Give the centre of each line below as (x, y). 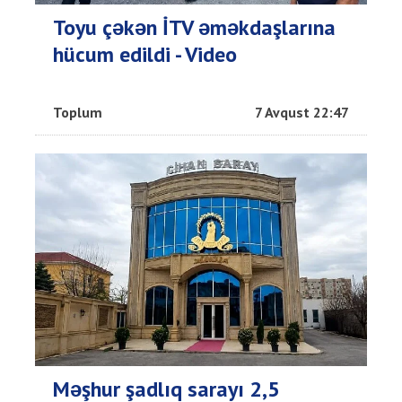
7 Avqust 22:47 (302, 112)
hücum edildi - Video (145, 54)
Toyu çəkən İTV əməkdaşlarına (194, 27)
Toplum (78, 112)
